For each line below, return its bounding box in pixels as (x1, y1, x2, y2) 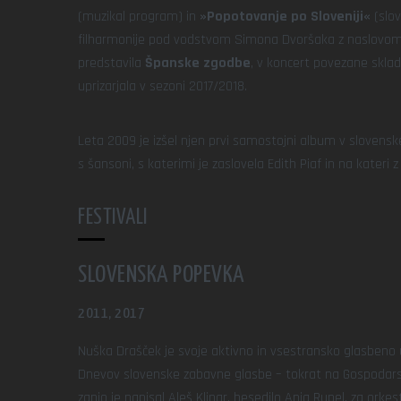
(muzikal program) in (78, 7, 200, 26)
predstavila (78, 54, 145, 73)
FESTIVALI (78, 208, 148, 228)
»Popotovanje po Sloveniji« (200, 7, 371, 26)
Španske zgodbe (145, 54, 251, 73)
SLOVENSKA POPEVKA (78, 263, 245, 287)
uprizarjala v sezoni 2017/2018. (78, 77, 247, 96)
